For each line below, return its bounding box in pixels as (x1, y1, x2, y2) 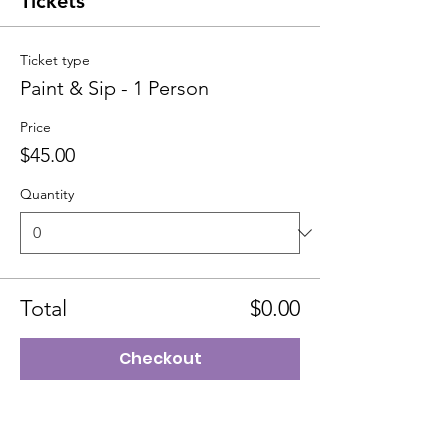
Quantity (20, 185, 74, 203)
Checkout (118, 347, 202, 370)
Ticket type (20, 51, 90, 69)
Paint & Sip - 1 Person (20, 76, 209, 100)
